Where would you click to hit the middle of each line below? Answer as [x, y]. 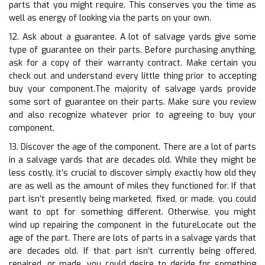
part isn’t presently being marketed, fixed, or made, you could [132, 199]
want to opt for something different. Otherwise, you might [132, 212]
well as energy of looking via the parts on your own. [110, 18]
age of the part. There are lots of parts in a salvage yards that [132, 238]
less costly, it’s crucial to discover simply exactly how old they [132, 173]
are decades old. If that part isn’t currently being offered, [132, 251]
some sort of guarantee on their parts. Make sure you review [132, 102]
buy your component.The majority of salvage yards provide [132, 89]
